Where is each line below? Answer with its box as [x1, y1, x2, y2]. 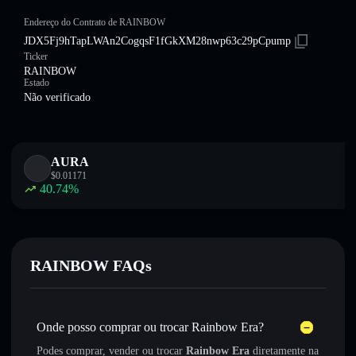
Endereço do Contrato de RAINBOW [24, 17, 165, 28]
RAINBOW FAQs [30, 257, 152, 274]
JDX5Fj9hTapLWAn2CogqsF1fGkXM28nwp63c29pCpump [24, 35, 291, 47]
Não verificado [24, 91, 91, 103]
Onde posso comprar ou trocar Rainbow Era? [37, 320, 264, 334]
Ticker [24, 51, 48, 62]
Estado [24, 77, 49, 88]
